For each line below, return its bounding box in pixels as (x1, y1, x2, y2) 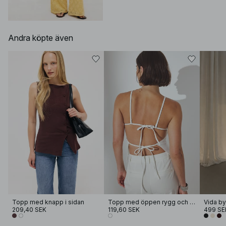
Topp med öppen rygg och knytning (189, 198, 195, 206)
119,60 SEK (107, 206, 140, 214)
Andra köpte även (8, 32, 73, 43)
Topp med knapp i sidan (12, 198, 84, 206)
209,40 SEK (12, 206, 46, 214)
